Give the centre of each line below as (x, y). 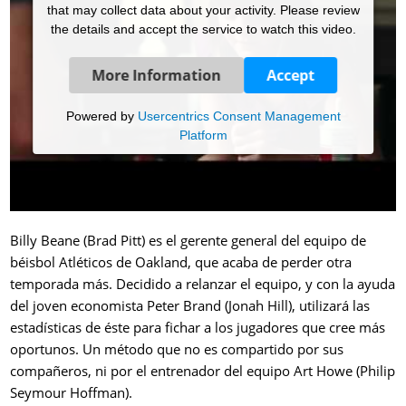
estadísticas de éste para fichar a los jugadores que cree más (198, 327)
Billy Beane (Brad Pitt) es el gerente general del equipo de (188, 240)
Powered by (101, 116)
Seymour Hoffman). (72, 392)
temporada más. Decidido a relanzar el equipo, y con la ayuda (203, 284)
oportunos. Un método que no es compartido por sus (177, 349)
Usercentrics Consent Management (239, 116)
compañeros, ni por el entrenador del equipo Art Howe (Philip (203, 371)
